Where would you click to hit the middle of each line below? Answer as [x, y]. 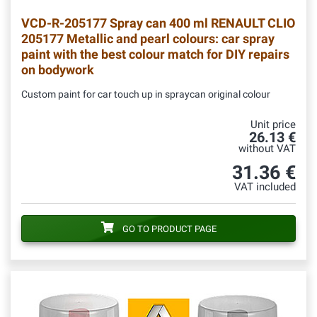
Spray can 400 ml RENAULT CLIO [201, 23]
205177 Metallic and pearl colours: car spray [148, 39]
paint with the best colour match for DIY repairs [155, 54]
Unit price [273, 125]
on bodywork [58, 70]
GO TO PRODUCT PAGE [169, 229]
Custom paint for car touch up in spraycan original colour [146, 95]
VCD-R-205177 [64, 23]
